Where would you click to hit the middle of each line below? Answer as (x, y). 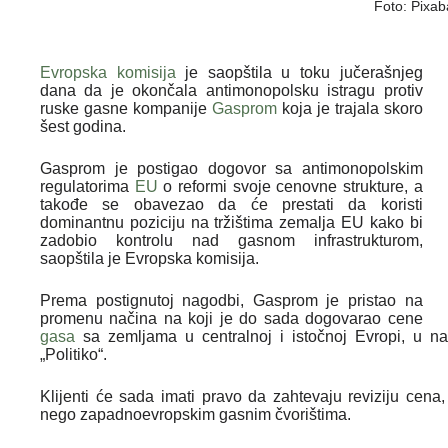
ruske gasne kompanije (126, 108)
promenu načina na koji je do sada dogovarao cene (231, 318)
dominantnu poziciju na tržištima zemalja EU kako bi (231, 222)
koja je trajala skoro (349, 108)
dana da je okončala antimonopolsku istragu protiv (231, 90)
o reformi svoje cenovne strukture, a (290, 186)
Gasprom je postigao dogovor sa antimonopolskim (231, 168)
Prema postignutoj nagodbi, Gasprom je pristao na (231, 300)
